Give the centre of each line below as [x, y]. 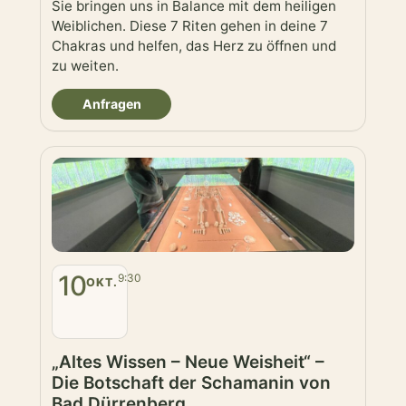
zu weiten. [85, 66]
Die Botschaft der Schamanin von [191, 383]
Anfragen [111, 104]
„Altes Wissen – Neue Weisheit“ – [188, 362]
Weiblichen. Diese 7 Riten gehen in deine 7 [190, 26]
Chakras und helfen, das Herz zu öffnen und [194, 46]
